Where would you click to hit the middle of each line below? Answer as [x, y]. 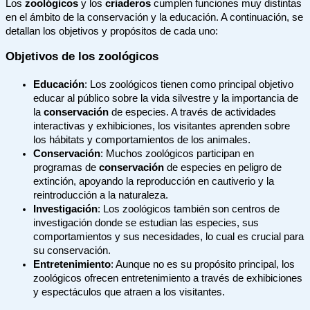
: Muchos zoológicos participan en [177, 154]
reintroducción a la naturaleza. [101, 195]
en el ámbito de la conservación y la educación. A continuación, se [154, 18]
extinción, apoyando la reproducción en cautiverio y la [154, 182]
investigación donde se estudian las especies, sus [146, 223]
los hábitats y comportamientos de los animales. [142, 140]
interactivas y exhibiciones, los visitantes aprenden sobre [162, 126]
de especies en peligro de [223, 168]
